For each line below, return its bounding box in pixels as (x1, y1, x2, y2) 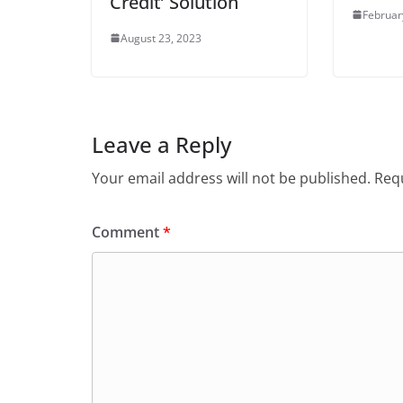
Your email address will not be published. (92, 167, 371, 188)
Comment (92, 221, 163, 242)
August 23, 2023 (121, 30, 201, 46)
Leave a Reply (92, 129, 231, 159)
